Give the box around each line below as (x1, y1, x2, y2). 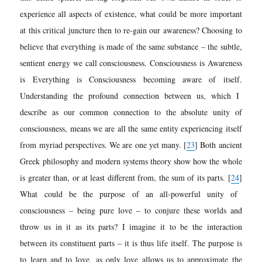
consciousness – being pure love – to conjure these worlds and (20, 204, 242, 216)
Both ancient (198, 139, 242, 150)
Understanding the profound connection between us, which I (20, 89, 239, 101)
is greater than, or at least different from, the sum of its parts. (20, 171, 228, 183)
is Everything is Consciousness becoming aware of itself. (20, 73, 242, 85)
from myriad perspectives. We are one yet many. (20, 139, 184, 150)
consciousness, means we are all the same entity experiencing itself (20, 122, 242, 134)
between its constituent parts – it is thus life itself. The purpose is (20, 237, 242, 249)
